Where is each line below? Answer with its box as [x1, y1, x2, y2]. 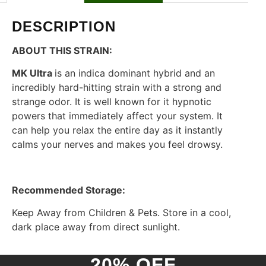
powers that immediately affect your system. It [12, 109, 223, 122]
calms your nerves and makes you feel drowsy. [12, 138, 223, 150]
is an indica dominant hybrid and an [55, 66, 215, 79]
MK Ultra [12, 66, 55, 79]
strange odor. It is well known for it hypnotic [12, 95, 211, 107]
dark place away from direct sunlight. [12, 221, 180, 233]
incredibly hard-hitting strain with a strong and [12, 81, 221, 93]
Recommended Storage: [12, 183, 128, 196]
